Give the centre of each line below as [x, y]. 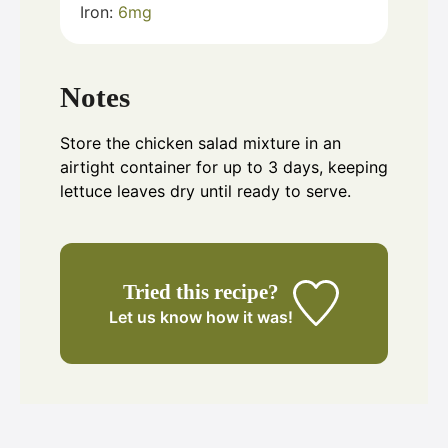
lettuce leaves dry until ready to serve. [205, 190]
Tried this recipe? [201, 291]
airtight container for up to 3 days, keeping [224, 166]
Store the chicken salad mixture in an [200, 142]
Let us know [156, 316]
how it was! [248, 316]
